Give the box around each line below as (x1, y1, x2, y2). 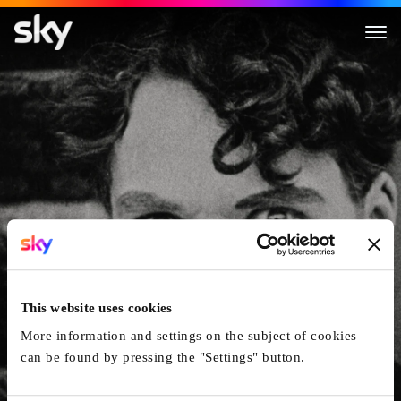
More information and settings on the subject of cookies (21, 328, 357, 344)
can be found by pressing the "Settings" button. (21, 350, 305, 365)
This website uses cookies (21, 300, 173, 315)
